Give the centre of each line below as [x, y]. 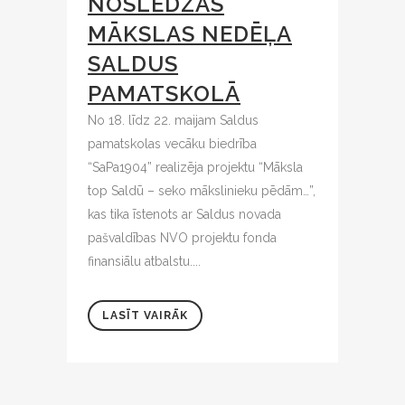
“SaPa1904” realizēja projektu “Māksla [195, 167]
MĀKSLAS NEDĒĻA [190, 33]
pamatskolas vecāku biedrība [172, 143]
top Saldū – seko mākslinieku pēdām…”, [202, 190]
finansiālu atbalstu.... [144, 261]
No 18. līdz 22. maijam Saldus [173, 120]
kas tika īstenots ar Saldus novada [184, 214]
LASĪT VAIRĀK [145, 315]
